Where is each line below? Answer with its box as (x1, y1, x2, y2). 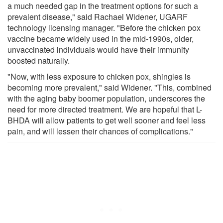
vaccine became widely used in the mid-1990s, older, (7, 32, 194, 44)
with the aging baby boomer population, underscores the (7, 92, 205, 104)
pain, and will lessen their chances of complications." (7, 125, 193, 137)
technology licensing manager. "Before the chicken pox (7, 21, 201, 33)
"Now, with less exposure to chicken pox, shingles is (7, 70, 191, 82)
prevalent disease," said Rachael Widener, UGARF (7, 10, 188, 22)
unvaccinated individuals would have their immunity (7, 43, 189, 55)
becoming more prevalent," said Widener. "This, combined (7, 81, 212, 93)
